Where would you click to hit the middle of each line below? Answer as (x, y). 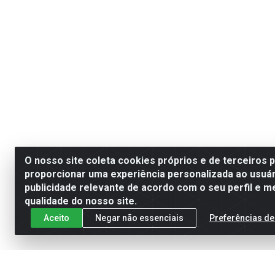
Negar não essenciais (139, 218)
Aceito (56, 218)
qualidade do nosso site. (81, 201)
